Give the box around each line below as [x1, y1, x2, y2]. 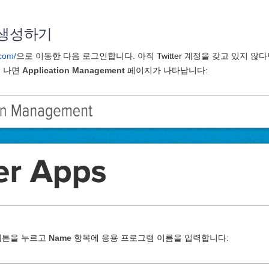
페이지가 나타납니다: [125, 65, 208, 75]
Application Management [22, 65, 125, 75]
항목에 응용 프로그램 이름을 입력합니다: [71, 233, 229, 243]
